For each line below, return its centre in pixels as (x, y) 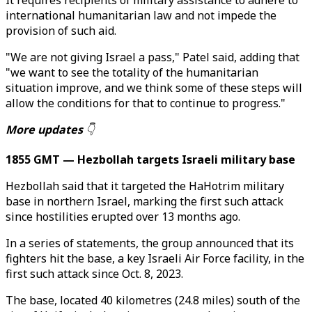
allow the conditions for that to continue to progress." (146, 103)
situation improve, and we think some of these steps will (154, 88)
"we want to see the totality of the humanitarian (132, 72)
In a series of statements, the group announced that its (150, 243)
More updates (46, 130)
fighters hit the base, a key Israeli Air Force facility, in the (155, 258)
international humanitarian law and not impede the (141, 15)
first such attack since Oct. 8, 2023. (94, 274)
